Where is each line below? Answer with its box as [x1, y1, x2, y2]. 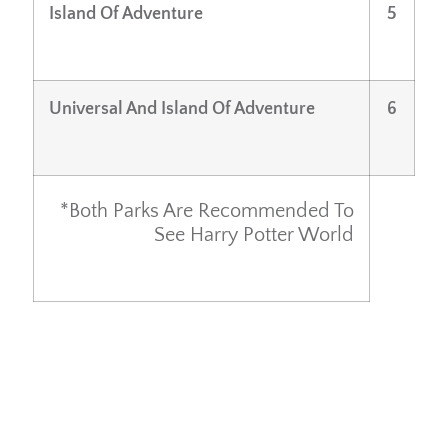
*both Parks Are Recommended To [60, 199, 354, 222]
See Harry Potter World [154, 223, 354, 246]
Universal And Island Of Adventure [49, 98, 315, 119]
